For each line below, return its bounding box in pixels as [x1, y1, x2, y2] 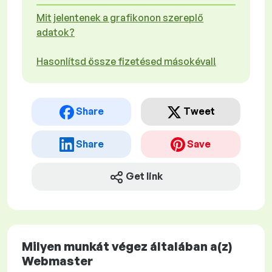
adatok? [36, 26, 75, 38]
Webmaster [22, 253, 93, 269]
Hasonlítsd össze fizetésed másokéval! [36, 55, 216, 67]
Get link [126, 170, 163, 183]
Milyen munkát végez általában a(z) [22, 239, 232, 254]
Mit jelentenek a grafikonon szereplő [36, 12, 203, 24]
